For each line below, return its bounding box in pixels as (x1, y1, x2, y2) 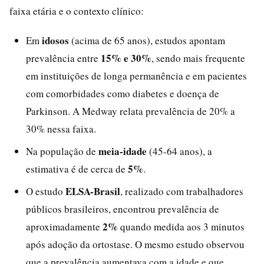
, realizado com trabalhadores (120, 184, 243, 198)
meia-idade (98, 143, 147, 159)
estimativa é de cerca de (26, 161, 128, 176)
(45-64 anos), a (147, 144, 212, 158)
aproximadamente (26, 219, 103, 233)
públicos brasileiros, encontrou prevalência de (26, 202, 219, 216)
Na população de (26, 144, 98, 158)
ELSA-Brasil (65, 183, 120, 199)
